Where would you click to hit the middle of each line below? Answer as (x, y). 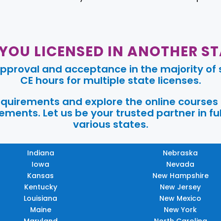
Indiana (40, 153)
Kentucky (40, 187)
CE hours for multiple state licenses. (110, 81)
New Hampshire (180, 176)
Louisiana (41, 199)
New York (181, 210)
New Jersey (181, 187)
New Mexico (181, 199)
